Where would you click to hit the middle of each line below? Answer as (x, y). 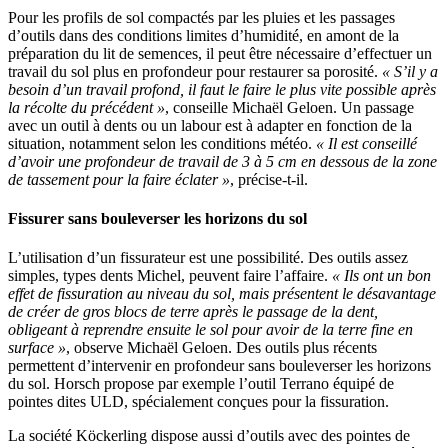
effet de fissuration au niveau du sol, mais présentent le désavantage (222, 294)
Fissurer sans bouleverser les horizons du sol (157, 218)
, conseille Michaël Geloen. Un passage (289, 107)
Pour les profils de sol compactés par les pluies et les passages (201, 17)
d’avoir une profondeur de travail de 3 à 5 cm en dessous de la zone (222, 161)
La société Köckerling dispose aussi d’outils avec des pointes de (209, 436)
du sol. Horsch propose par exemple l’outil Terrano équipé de (201, 384)
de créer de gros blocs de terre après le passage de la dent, (193, 312)
